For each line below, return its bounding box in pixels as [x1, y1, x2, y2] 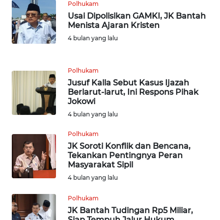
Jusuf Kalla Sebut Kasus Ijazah [68, 78, 189, 87]
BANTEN [20, 9, 44, 18]
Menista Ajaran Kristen [68, 20, 160, 30]
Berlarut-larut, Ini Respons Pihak [68, 87, 198, 97]
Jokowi [68, 96, 95, 106]
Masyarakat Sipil [68, 160, 133, 169]
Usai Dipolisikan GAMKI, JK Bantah [68, 11, 206, 21]
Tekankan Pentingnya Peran [68, 150, 183, 160]
